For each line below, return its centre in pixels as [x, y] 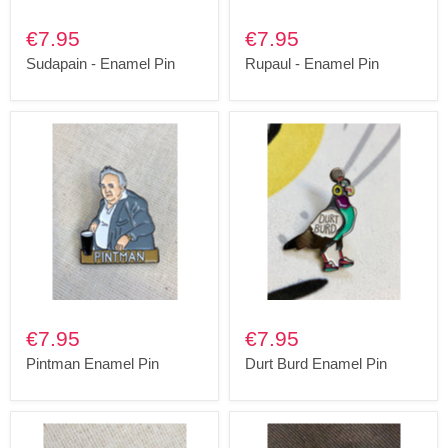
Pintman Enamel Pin [92, 363]
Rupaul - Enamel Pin [312, 64]
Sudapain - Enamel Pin [100, 64]
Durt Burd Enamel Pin [316, 363]
